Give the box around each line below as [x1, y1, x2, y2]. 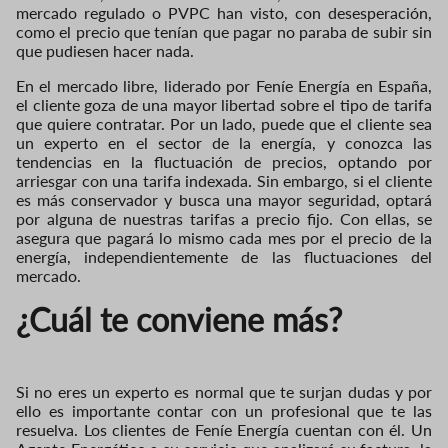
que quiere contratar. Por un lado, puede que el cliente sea [16, 113, 432, 133]
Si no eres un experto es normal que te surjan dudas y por [16, 381, 432, 401]
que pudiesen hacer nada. [16, 40, 194, 60]
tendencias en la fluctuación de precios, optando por [16, 151, 432, 171]
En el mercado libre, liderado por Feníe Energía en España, [16, 75, 432, 95]
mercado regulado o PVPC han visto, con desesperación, [16, 2, 432, 22]
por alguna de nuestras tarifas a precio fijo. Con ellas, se [16, 208, 432, 228]
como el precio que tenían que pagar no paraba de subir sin [16, 21, 432, 41]
